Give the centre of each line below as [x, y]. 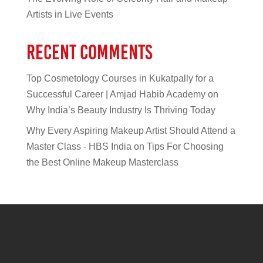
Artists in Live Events [70, 14]
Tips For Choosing [185, 146]
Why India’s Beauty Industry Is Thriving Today [121, 110]
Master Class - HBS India [79, 146]
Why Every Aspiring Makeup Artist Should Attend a [131, 130]
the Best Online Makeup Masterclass [102, 162]
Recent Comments [89, 52]
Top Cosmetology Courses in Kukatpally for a [120, 78]
